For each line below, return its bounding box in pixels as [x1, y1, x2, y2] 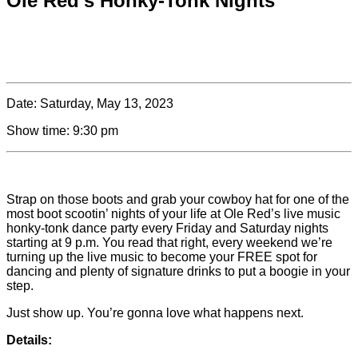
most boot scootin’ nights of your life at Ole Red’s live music [6, 207, 340, 221]
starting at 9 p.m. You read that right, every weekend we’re [6, 236, 332, 250]
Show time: [6, 124, 70, 138]
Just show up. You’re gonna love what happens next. [6, 306, 304, 320]
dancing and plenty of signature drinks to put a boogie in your [6, 265, 350, 279]
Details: [6, 333, 52, 348]
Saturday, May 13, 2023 [37, 97, 173, 111]
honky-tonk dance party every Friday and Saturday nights [6, 221, 328, 236]
